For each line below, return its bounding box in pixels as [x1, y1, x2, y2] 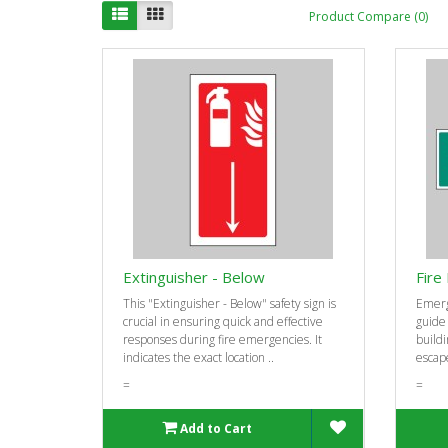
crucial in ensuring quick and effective [123, 312, 323, 330]
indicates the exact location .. [123, 348, 274, 366]
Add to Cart [180, 419, 253, 437]
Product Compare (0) [309, 8, 428, 26]
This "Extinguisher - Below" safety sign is [123, 294, 336, 312]
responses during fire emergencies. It [123, 330, 322, 348]
